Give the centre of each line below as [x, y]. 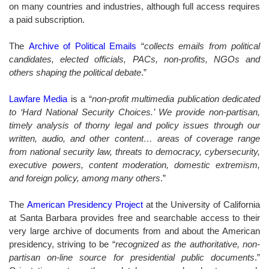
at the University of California [201, 204]
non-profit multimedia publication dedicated [176, 98]
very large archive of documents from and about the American [134, 231]
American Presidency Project [85, 204]
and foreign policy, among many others [85, 178]
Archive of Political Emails [82, 46]
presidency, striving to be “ [62, 244]
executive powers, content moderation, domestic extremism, [134, 165]
